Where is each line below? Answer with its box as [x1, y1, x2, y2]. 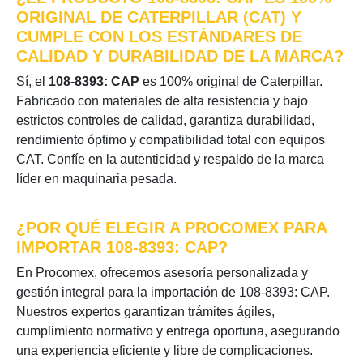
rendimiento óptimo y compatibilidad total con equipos [16, 133, 325, 147]
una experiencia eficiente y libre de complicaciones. [16, 344, 313, 357]
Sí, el [16, 75, 49, 88]
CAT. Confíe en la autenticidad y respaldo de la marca [16, 152, 324, 166]
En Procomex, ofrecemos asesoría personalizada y [16, 266, 308, 280]
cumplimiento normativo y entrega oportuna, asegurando [16, 324, 340, 338]
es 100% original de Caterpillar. [139, 75, 322, 88]
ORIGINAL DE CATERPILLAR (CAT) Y [16, 8, 301, 26]
